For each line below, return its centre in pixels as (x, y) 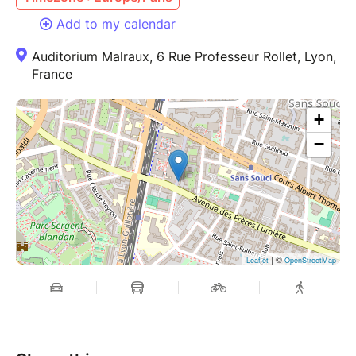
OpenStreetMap (310, 260)
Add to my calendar (116, 23)
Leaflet (257, 260)
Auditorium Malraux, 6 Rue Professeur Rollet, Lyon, (184, 56)
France (52, 74)
